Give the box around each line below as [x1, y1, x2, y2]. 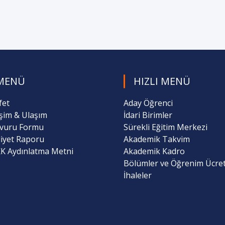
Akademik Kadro [124, 146, 185, 157]
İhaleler [124, 170, 152, 181]
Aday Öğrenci [124, 97, 173, 108]
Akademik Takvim [124, 134, 190, 145]
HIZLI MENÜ [134, 74, 190, 88]
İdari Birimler [124, 109, 172, 121]
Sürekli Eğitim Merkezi [124, 122, 207, 133]
